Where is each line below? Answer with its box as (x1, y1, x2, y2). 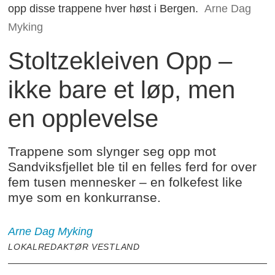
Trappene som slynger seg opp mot (8, 144, 217, 158)
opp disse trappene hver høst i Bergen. (8, 2, 199, 15)
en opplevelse (8, 105, 159, 133)
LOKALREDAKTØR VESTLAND (8, 241, 140, 252)
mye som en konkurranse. (8, 190, 161, 204)
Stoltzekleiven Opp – (8, 47, 233, 75)
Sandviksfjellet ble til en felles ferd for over (8, 159, 257, 174)
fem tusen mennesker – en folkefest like (8, 174, 243, 189)
